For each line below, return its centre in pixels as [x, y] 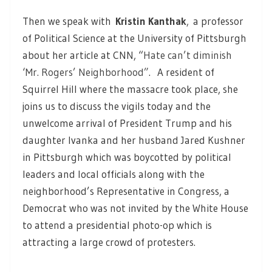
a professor [218, 21]
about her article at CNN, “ [83, 55]
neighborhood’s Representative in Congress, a [126, 191]
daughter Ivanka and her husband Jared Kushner [134, 140]
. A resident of [182, 72]
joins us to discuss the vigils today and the [117, 106]
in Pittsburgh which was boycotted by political [127, 157]
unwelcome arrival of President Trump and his [127, 123]
